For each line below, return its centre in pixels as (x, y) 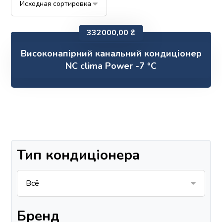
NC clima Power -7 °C (111, 66)
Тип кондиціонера (79, 155)
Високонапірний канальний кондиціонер (111, 54)
